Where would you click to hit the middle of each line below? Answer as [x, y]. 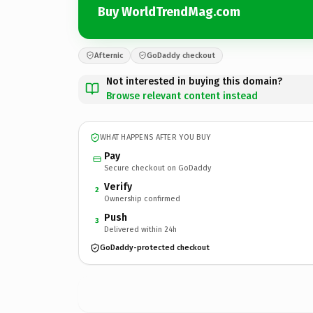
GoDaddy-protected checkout [155, 248]
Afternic [109, 55]
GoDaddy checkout [181, 55]
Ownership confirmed [142, 198]
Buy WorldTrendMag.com [169, 12]
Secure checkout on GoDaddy [158, 168]
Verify [118, 187]
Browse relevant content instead [182, 96]
